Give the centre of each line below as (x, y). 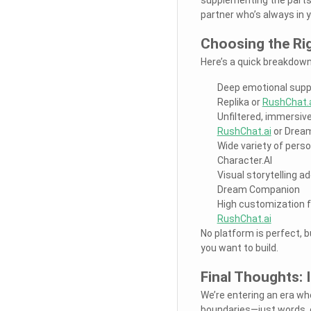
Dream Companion (258, 189)
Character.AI (244, 160)
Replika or (239, 102)
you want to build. (239, 247)
